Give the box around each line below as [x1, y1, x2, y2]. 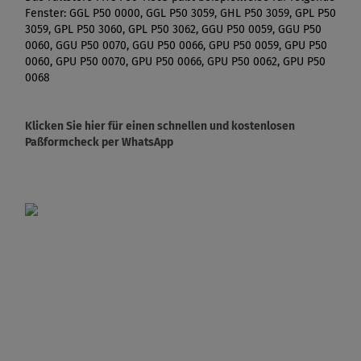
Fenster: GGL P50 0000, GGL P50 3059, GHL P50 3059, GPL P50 [25, 6, 336, 20]
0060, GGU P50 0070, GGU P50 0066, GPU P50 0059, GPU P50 [25, 38, 327, 52]
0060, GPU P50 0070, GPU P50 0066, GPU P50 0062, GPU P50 [25, 54, 326, 68]
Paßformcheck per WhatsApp [25, 135, 173, 149]
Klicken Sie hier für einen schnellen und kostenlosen [25, 118, 295, 133]
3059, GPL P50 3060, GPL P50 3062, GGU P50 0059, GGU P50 [25, 22, 322, 36]
